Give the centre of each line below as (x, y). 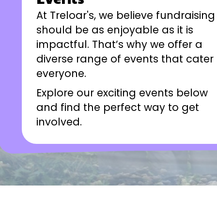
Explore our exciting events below (122, 93)
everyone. (61, 73)
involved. (59, 122)
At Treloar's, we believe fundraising (126, 15)
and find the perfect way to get (118, 107)
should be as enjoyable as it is (115, 30)
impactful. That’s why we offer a (119, 44)
